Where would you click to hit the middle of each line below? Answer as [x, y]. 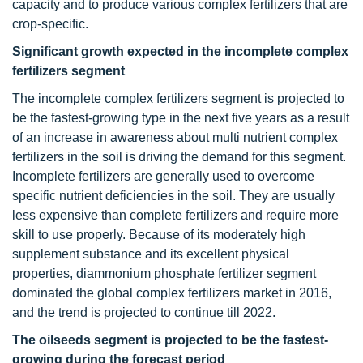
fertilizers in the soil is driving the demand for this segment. [179, 157]
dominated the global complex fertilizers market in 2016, [172, 293]
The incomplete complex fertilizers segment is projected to [178, 98]
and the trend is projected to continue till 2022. [144, 312]
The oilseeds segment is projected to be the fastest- [170, 340]
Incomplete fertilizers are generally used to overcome [163, 176]
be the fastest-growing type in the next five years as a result [181, 118]
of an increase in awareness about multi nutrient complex [175, 137]
